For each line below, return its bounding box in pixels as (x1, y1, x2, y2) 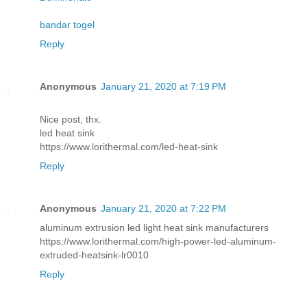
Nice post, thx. (40, 113, 101, 125)
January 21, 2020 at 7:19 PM (101, 80, 226, 92)
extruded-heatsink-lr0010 (40, 249, 149, 260)
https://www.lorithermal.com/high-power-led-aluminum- (40, 235, 276, 247)
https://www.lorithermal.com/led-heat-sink (40, 140, 218, 152)
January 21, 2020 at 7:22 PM (101, 202, 226, 214)
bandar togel (40, 19, 95, 30)
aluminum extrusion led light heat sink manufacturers (40, 221, 269, 233)
